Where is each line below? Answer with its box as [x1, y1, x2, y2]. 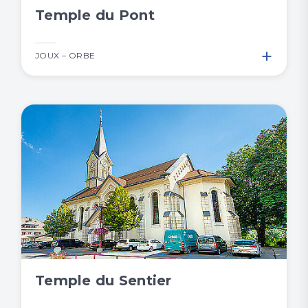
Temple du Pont [35, 7, 155, 24]
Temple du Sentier [35, 272, 172, 289]
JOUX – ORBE [35, 50, 96, 61]
